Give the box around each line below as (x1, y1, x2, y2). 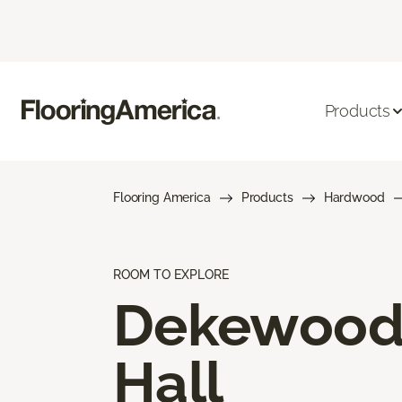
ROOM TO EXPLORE (113, 267, 229, 282)
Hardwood (323, 189, 385, 205)
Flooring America (113, 189, 211, 205)
